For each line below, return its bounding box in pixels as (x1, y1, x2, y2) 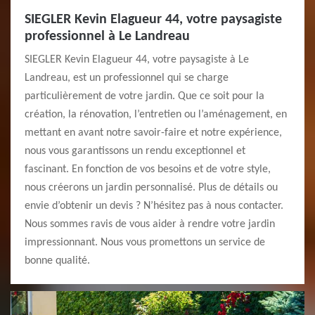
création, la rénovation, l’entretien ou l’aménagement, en (25, 109, 287, 120)
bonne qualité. (25, 255, 90, 266)
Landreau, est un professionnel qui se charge (25, 72, 229, 84)
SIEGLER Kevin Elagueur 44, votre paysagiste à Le (25, 54, 249, 65)
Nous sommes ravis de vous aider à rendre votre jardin (25, 219, 275, 230)
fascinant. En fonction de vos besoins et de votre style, (25, 164, 271, 175)
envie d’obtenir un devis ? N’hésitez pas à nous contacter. (25, 200, 283, 212)
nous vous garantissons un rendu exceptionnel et (25, 146, 245, 157)
